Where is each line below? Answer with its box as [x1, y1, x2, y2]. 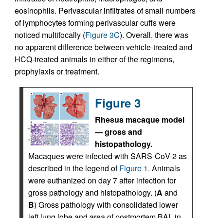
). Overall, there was [120, 29, 188, 41]
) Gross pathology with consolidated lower [34, 199, 178, 211]
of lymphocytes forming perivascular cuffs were [15, 17, 176, 29]
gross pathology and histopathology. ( [28, 187, 157, 199]
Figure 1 [119, 163, 148, 174]
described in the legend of [28, 163, 119, 174]
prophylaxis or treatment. [15, 66, 99, 77]
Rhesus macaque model [95, 114, 184, 126]
